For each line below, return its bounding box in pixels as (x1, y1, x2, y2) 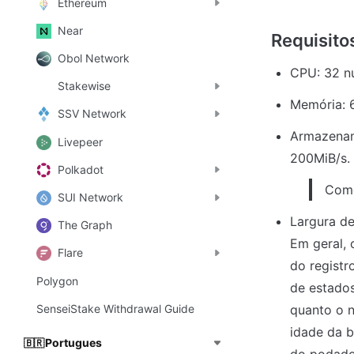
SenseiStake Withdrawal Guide (36, 301, 194, 315)
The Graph (58, 218, 112, 232)
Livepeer (58, 134, 103, 149)
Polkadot (58, 162, 104, 176)
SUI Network (58, 190, 123, 205)
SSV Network (58, 107, 126, 121)
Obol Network (58, 51, 130, 66)
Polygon (36, 273, 78, 288)
